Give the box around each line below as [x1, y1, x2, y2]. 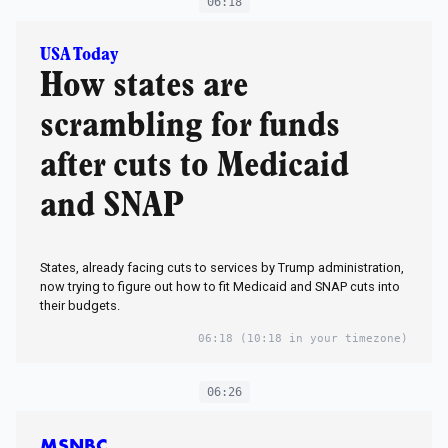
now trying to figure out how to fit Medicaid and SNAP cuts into [40, 279, 400, 295]
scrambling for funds [40, 110, 340, 143]
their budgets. [40, 298, 120, 314]
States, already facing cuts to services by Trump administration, [40, 260, 404, 276]
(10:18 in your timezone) [233, 332, 408, 346]
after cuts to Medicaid [40, 150, 349, 183]
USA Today [40, 47, 118, 64]
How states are [40, 70, 248, 103]
